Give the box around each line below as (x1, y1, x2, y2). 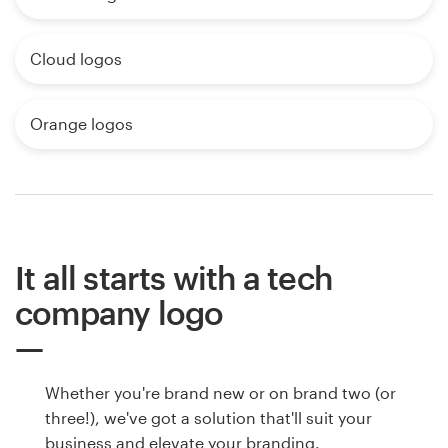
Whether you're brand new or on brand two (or (45, 382, 396, 402)
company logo (15, 293, 224, 331)
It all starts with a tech (15, 258, 332, 296)
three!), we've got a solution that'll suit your (45, 407, 372, 427)
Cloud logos (30, 48, 122, 68)
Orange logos (30, 113, 133, 133)
